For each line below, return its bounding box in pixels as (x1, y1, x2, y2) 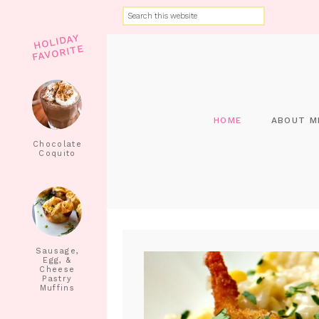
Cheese (39, 265, 75, 274)
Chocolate (32, 140, 82, 149)
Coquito (38, 149, 76, 158)
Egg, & (43, 256, 72, 265)
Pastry (42, 274, 73, 283)
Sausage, (35, 246, 80, 256)
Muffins (39, 283, 75, 293)
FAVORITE (31, 42, 85, 63)
